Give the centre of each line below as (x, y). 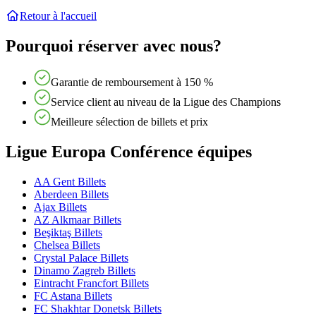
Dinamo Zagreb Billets (85, 271)
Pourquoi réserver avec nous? (114, 45)
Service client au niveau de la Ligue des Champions (166, 102)
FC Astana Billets (73, 296)
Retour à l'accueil (58, 16)
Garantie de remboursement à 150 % (132, 83)
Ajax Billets (60, 207)
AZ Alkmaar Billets (78, 220)
